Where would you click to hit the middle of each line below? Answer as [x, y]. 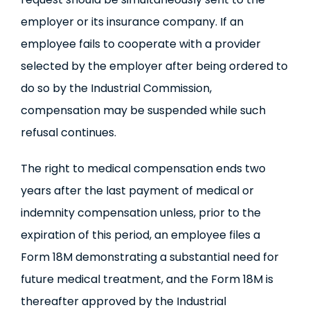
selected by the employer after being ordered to [154, 66]
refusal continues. [68, 133]
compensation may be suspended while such [143, 110]
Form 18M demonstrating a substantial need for [149, 257]
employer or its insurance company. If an [132, 22]
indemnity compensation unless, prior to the [140, 213]
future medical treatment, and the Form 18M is [147, 279]
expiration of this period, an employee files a [140, 235]
